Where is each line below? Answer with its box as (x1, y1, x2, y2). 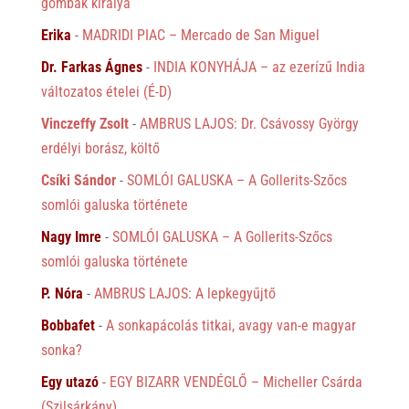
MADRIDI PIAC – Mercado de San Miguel (81, 26, 320, 45)
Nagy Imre (40, 228, 101, 246)
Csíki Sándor (40, 172, 116, 190)
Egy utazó (40, 373, 99, 392)
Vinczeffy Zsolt (40, 115, 129, 133)
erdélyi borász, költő (40, 140, 160, 158)
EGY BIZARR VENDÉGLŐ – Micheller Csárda (109, 373, 362, 392)
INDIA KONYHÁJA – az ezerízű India (152, 58, 365, 77)
